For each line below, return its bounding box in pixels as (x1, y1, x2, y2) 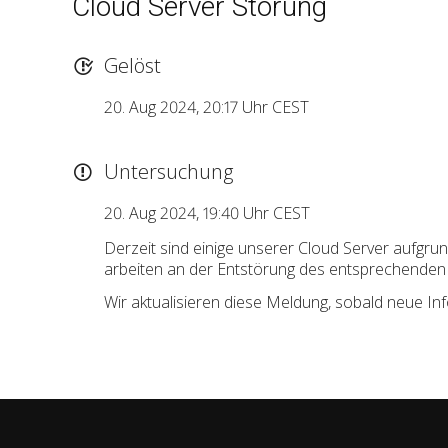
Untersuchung (104, 157, 233, 185)
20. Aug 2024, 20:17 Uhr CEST (104, 95, 309, 118)
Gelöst (104, 51, 161, 79)
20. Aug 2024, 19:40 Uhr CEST (104, 201, 310, 224)
